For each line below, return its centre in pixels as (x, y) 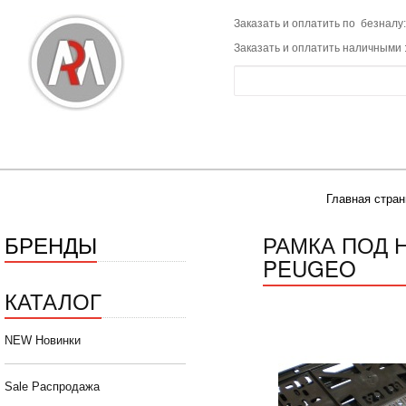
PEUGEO (310, 268)
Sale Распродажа (52, 387)
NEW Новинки (43, 341)
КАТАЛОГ (53, 301)
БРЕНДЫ (51, 245)
